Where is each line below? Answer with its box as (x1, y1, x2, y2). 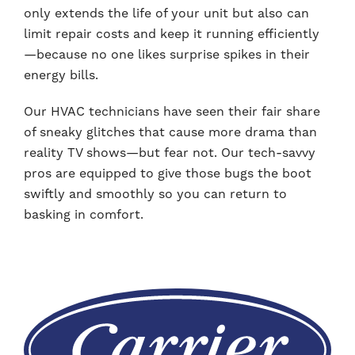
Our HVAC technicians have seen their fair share (24, 104, 320, 120)
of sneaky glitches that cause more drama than (24, 124, 317, 140)
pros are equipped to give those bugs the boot (24, 166, 311, 181)
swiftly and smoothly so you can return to (24, 186, 287, 202)
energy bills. (24, 67, 98, 83)
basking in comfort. (24, 207, 143, 223)
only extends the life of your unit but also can (24, 6, 309, 21)
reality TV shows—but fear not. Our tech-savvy (24, 145, 315, 161)
